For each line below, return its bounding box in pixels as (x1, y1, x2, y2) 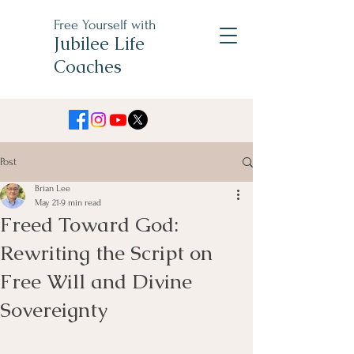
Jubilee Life (54, 32, 145, 55)
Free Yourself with (54, 17, 156, 32)
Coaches (54, 55, 122, 78)
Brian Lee (35, 183, 70, 194)
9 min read (61, 198, 101, 208)
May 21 (35, 198, 59, 208)
